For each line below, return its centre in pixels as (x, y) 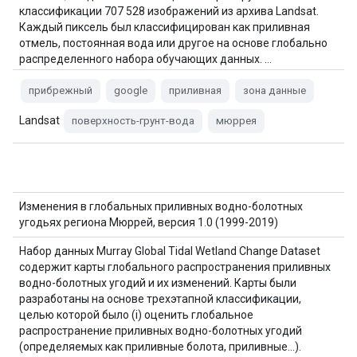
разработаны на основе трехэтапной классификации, (160, 299)
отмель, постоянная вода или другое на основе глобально (173, 43)
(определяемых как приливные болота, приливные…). (160, 347)
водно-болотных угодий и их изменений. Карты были (158, 283)
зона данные (275, 90)
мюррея (236, 121)
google (131, 90)
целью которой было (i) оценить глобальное (136, 315)
